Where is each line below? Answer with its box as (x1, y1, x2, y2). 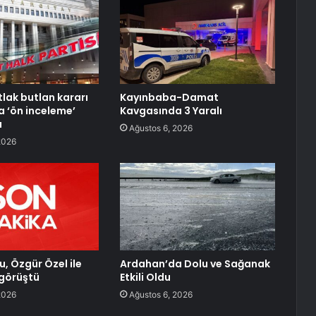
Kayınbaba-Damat (119, 90, 219, 105)
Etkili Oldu (119, 270, 171, 285)
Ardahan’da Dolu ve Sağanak (119, 257, 270, 272)
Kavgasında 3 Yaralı (119, 104, 222, 119)
